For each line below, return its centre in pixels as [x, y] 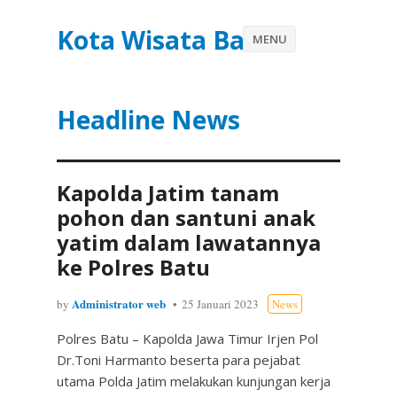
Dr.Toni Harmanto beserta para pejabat [179, 360]
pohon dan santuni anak [186, 218]
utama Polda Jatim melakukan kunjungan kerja [194, 381]
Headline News [148, 120]
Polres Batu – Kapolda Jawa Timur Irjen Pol [187, 339]
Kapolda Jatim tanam [168, 193]
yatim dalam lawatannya [189, 242]
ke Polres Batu [133, 267]
